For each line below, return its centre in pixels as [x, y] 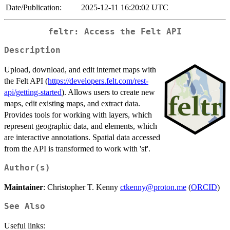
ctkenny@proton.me [153, 187]
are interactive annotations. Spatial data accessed [82, 138]
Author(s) [27, 168]
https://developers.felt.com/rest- [98, 81]
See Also [25, 207]
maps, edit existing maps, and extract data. [72, 104]
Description [32, 51]
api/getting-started [33, 92]
